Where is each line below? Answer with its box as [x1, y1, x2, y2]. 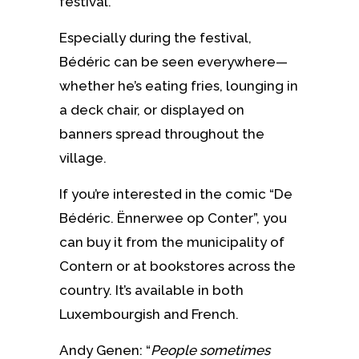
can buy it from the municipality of [59, 233, 284, 250]
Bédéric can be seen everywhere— [59, 53, 288, 70]
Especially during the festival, [59, 29, 252, 46]
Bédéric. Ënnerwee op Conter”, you [59, 209, 287, 226]
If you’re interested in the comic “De [59, 185, 292, 202]
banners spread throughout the [59, 125, 264, 142]
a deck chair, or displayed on [59, 101, 244, 118]
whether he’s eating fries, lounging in [59, 77, 298, 94]
